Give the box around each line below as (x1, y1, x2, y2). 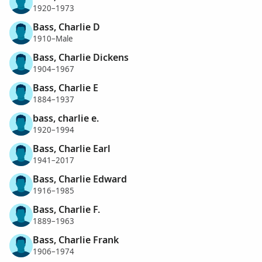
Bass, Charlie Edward (33, 172, 127, 185)
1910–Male (33, 33, 73, 44)
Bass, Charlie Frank (33, 233, 119, 246)
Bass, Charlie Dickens (33, 50, 129, 64)
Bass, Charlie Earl (33, 142, 111, 155)
